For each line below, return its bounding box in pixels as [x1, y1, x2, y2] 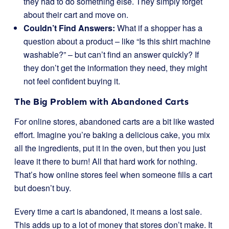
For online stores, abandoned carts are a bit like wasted [14, 116, 214, 127]
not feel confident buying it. [24, 75, 120, 87]
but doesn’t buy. [14, 182, 71, 194]
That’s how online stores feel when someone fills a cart [14, 169, 212, 180]
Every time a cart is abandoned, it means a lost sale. [14, 205, 202, 217]
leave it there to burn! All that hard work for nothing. [14, 155, 197, 167]
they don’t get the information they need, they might [24, 62, 207, 74]
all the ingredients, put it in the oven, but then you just [14, 142, 205, 154]
